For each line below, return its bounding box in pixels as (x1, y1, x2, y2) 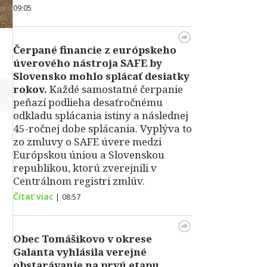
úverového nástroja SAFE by (13, 56, 162, 70)
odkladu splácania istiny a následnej (13, 108, 188, 122)
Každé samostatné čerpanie (47, 82, 183, 96)
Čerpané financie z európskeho (13, 43, 176, 57)
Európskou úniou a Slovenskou (13, 148, 164, 162)
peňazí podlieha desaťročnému (13, 95, 163, 109)
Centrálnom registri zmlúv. (13, 174, 145, 188)
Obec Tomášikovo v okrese (13, 232, 152, 246)
